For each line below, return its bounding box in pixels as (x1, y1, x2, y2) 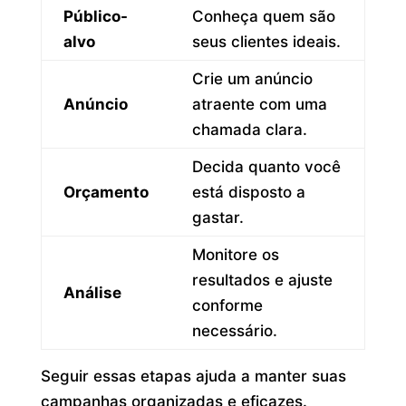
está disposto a (191, 183, 305, 202)
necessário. (191, 322, 277, 341)
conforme (191, 296, 263, 315)
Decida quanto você (191, 158, 341, 177)
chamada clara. (191, 121, 307, 140)
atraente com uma (191, 95, 327, 114)
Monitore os (191, 246, 279, 265)
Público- (63, 7, 128, 26)
